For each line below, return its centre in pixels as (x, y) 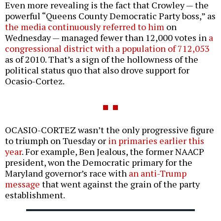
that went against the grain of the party (120, 184)
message (22, 184)
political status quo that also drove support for (97, 70)
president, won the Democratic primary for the (99, 163)
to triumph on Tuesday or (56, 141)
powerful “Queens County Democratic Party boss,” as (110, 16)
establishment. (35, 195)
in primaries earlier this (156, 141)
